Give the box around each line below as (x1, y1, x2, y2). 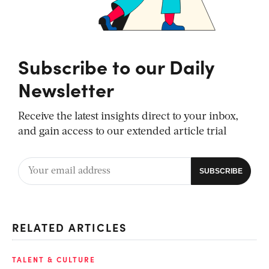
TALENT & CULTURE (12, 254, 95, 264)
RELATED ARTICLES (12, 219, 127, 235)
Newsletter (18, 75, 114, 102)
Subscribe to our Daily (18, 52, 214, 79)
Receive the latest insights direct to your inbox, (18, 110, 238, 122)
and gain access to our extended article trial (18, 125, 226, 138)
